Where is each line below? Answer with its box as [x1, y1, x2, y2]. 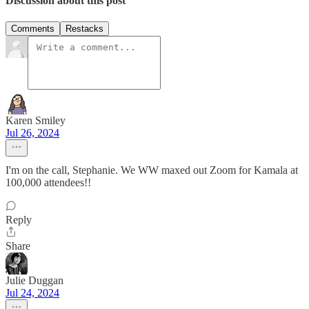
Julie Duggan [6, 275, 63, 287]
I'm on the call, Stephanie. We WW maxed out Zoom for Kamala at [6, 164, 298, 177]
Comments [11, 23, 54, 34]
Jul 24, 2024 [6, 287, 59, 299]
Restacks [66, 23, 103, 34]
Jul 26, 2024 [6, 127, 59, 139]
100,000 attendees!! [6, 177, 91, 189]
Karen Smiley [6, 114, 66, 127]
